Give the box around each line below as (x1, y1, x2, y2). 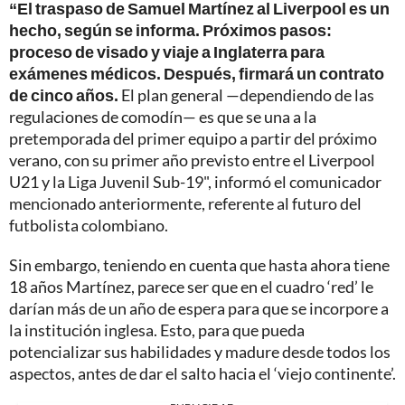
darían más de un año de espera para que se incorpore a (9, 298, 389, 319)
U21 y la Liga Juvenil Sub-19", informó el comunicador (9, 172, 381, 193)
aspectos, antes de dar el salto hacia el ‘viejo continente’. (9, 363, 396, 384)
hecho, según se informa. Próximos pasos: (9, 20, 332, 41)
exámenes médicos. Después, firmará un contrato (9, 63, 384, 84)
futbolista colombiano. (9, 215, 168, 236)
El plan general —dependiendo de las (118, 85, 374, 106)
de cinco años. (9, 85, 118, 106)
